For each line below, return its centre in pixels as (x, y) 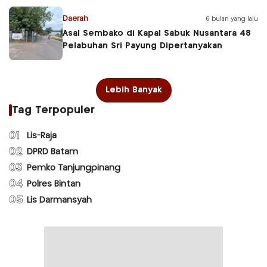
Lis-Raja (42, 136)
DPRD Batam (52, 152)
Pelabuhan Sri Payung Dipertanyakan (142, 46)
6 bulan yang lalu (232, 19)
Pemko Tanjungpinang (74, 168)
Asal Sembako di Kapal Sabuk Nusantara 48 (157, 34)
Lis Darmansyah (59, 201)
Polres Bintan (54, 184)
